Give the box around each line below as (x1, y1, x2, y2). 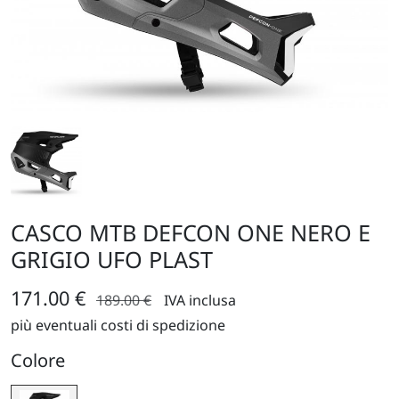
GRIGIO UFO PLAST (11, 244, 213, 275)
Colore (11, 348, 65, 373)
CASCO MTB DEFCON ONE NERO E (11, 217, 370, 248)
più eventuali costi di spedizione (11, 315, 225, 336)
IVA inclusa (164, 290, 236, 311)
